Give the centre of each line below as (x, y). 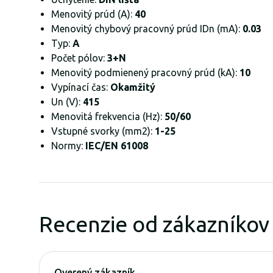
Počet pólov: (79, 58)
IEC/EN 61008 (117, 145)
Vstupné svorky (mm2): (103, 131)
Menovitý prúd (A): (93, 14)
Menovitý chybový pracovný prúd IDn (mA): (147, 28)
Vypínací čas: (81, 87)
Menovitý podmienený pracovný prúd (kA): (145, 72)
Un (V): (66, 101)
